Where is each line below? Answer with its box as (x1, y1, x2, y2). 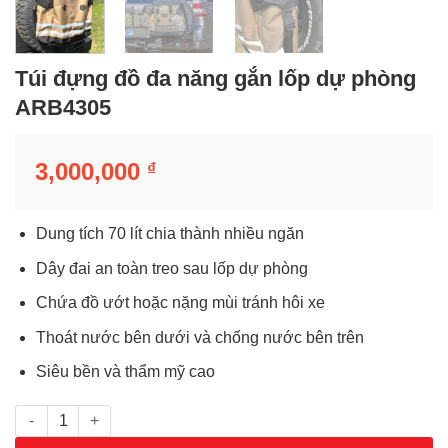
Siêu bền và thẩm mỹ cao (35, 363, 215, 381)
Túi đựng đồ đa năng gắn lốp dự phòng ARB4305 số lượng (14, 407, 386, 424)
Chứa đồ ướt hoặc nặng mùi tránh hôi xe (35, 294, 325, 312)
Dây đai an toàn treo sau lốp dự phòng (35, 259, 308, 277)
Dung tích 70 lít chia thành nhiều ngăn (35, 225, 304, 243)
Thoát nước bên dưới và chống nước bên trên (35, 328, 364, 346)
